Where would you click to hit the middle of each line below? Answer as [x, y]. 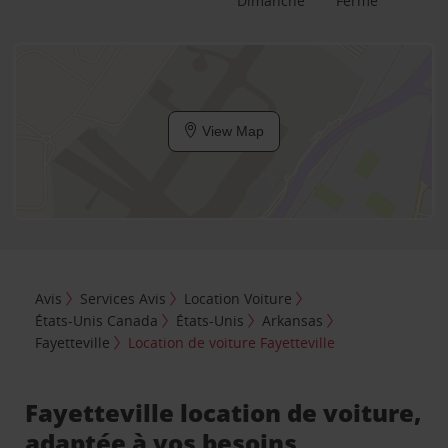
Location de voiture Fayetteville [232, 342]
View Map [231, 131]
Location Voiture [238, 298]
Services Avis [123, 298]
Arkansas [293, 320]
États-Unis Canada [97, 320]
